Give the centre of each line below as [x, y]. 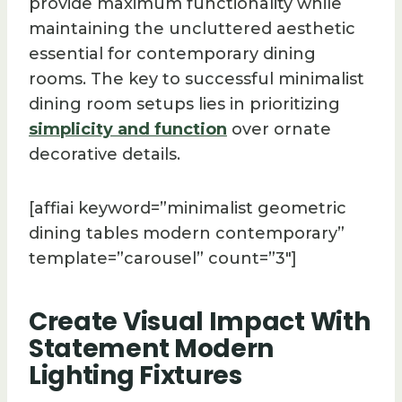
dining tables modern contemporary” [187, 234]
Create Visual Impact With [200, 322]
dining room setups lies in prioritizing [184, 105]
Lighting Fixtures [135, 376]
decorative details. [105, 155]
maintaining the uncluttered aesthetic [192, 29]
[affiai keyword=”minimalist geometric [188, 209]
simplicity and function [128, 130]
